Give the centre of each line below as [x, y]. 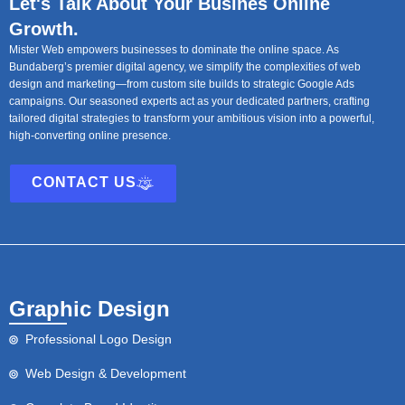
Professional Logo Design [98, 339]
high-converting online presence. [90, 136]
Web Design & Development [105, 374]
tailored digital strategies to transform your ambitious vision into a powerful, [192, 119]
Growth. [44, 29]
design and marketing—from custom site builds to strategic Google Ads [182, 85]
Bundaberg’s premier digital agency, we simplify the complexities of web [185, 67]
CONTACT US [84, 183]
